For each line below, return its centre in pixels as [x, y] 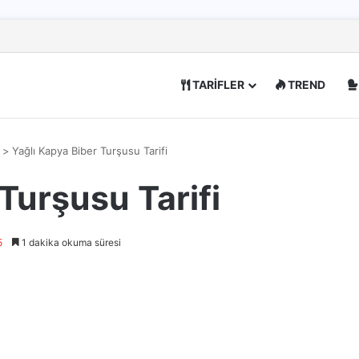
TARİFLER [217, 85]
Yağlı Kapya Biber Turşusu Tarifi [90, 151]
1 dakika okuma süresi [70, 242]
